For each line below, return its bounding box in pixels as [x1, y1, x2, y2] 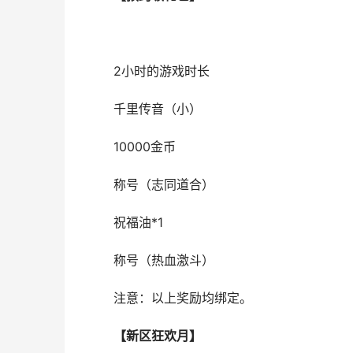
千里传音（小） [113, 102, 202, 117]
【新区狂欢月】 [113, 329, 202, 344]
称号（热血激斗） [113, 253, 214, 268]
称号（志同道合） [113, 177, 214, 192]
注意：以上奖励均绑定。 [113, 291, 252, 306]
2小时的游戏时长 [113, 64, 210, 79]
